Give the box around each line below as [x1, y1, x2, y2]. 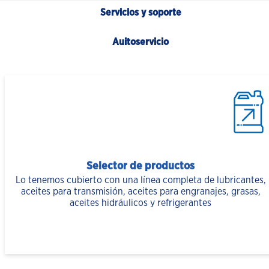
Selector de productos [86, 161, 195, 172]
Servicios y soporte [100, 8, 181, 18]
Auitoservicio [112, 37, 169, 47]
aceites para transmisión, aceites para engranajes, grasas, [20, 187, 261, 197]
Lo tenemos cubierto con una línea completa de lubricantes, [15, 175, 266, 186]
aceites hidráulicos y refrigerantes [70, 198, 211, 208]
